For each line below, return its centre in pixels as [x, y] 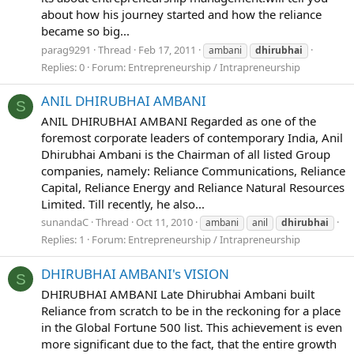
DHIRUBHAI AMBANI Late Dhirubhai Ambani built [178, 294]
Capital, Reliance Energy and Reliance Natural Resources [193, 187]
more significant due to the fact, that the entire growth [189, 343]
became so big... [85, 30]
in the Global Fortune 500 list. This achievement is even [192, 327]
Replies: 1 [63, 240]
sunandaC [65, 222]
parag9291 [66, 49]
